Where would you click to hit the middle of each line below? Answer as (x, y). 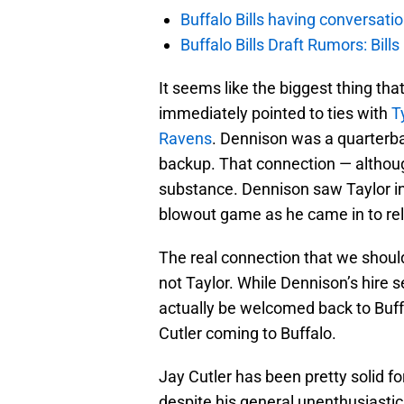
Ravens (185, 139)
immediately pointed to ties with (275, 114)
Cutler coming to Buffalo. (248, 334)
